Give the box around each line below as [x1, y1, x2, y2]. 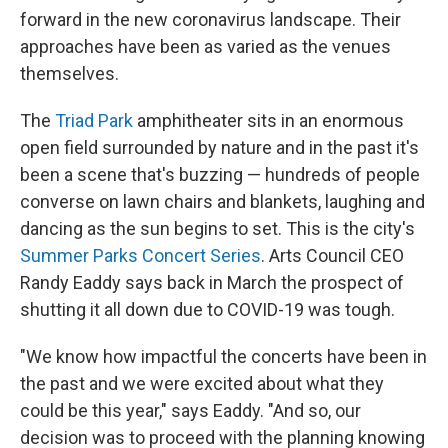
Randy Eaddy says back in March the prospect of [20, 272, 404, 293]
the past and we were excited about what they [20, 373, 384, 394]
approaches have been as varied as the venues [20, 36, 391, 57]
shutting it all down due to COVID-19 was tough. [20, 299, 395, 320]
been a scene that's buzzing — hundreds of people [20, 164, 420, 185]
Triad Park [55, 110, 133, 131]
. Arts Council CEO [261, 245, 404, 266]
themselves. [20, 63, 119, 84]
